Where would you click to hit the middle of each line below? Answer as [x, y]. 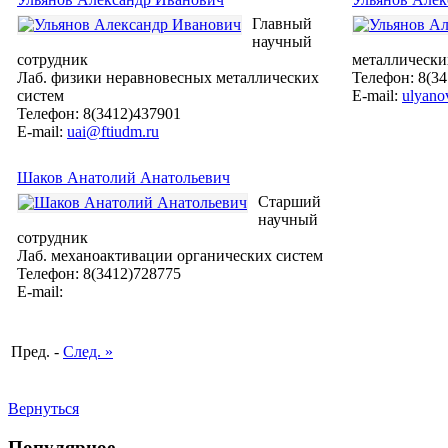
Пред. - [37, 352]
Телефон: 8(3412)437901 [99, 114]
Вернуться [43, 408]
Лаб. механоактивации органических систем [170, 256]
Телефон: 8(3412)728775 [99, 274]
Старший [289, 202]
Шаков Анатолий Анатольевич [123, 178]
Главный [282, 24]
